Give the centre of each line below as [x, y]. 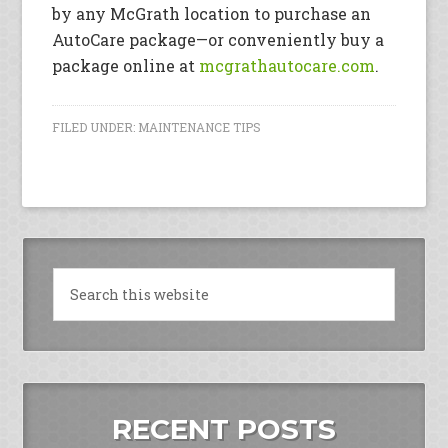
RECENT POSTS [224, 428]
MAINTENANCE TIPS [200, 126]
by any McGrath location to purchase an [212, 13]
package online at [126, 65]
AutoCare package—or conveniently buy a [218, 39]
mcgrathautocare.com [287, 65]
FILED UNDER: [95, 126]
